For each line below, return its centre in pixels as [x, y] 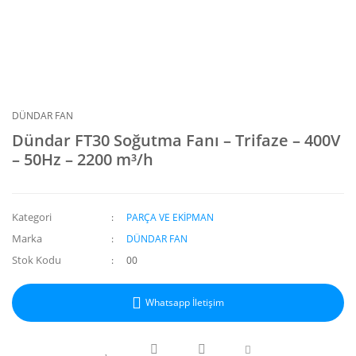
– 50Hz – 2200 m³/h [83, 159]
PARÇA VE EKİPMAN [170, 217]
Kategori [32, 217]
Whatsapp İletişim [185, 302]
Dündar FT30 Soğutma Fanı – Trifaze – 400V [176, 140]
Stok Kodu [37, 260]
